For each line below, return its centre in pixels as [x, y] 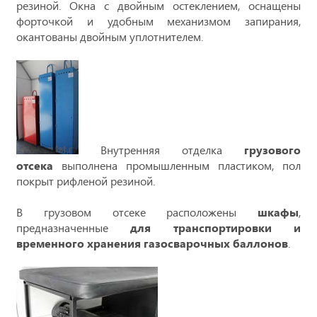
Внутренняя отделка [161, 150]
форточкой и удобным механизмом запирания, [158, 21]
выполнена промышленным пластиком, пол [177, 166]
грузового [272, 150]
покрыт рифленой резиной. [86, 181]
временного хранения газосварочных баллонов [152, 243]
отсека [35, 166]
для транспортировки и [216, 228]
